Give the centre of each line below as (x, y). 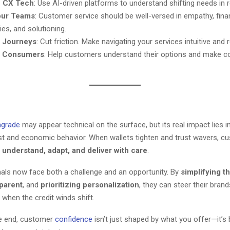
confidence (74, 219)
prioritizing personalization (90, 185)
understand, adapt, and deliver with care (75, 150)
